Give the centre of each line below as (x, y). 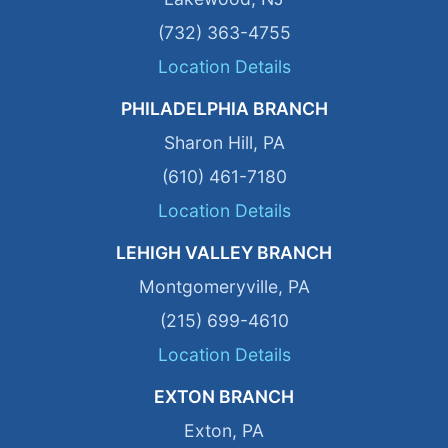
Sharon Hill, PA (224, 142)
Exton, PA (224, 430)
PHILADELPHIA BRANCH (224, 108)
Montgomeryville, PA (224, 286)
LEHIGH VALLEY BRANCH (224, 252)
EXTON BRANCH (224, 396)
